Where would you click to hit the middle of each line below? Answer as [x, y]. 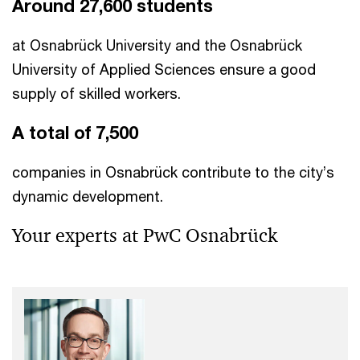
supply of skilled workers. [96, 93]
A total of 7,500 [75, 133]
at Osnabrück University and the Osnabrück [157, 45]
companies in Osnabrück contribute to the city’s [173, 172]
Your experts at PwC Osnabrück [145, 235]
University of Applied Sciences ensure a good [164, 69]
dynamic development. [88, 196]
